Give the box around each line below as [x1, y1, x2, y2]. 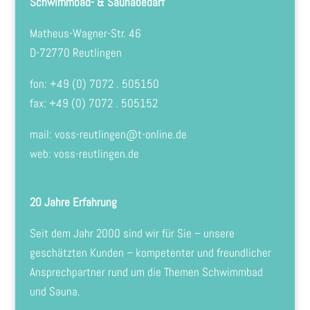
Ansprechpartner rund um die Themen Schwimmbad [29, 264, 263, 280]
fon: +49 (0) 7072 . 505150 [29, 76, 159, 92]
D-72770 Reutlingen [29, 45, 122, 61]
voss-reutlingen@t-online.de [54, 127, 187, 143]
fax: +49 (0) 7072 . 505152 [29, 95, 158, 111]
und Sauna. [29, 283, 80, 299]
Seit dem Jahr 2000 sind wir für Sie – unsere [29, 225, 235, 241]
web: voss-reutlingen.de [29, 146, 139, 162]
